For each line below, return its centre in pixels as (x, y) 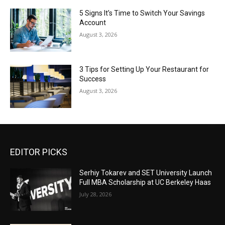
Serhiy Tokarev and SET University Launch (146, 173)
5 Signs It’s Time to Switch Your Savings (142, 13)
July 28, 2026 (96, 194)
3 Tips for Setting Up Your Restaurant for (144, 70)
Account (93, 23)
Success (93, 79)
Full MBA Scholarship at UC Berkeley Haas (145, 182)
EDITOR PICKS (39, 152)
